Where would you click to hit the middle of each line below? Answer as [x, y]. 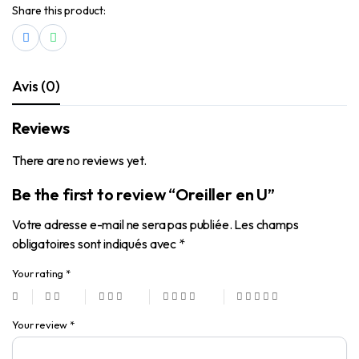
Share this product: [59, 10]
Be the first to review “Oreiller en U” [143, 194]
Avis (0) [36, 86]
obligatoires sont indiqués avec [95, 243]
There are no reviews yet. [79, 160]
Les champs [266, 224]
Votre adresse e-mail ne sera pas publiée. [122, 224]
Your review [41, 324]
